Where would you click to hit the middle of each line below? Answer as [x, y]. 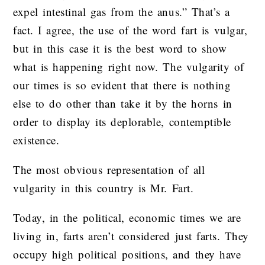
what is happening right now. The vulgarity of [129, 67]
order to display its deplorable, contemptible [122, 122]
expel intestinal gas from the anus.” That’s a [122, 12]
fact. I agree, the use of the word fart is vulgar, [130, 30]
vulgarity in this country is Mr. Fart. [104, 188]
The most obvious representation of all [109, 170]
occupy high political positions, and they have [127, 254]
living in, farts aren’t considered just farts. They [131, 236]
